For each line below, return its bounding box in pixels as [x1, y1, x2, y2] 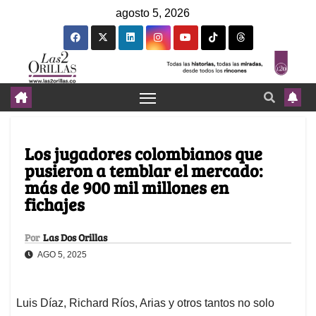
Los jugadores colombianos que [25, 142, 262, 166]
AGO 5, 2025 [36, 250, 87, 260]
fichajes [25, 193, 85, 217]
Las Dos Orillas [43, 231, 107, 245]
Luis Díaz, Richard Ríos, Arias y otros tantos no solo [16, 297, 274, 310]
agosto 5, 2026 [116, 7, 190, 19]
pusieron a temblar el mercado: [25, 159, 262, 183]
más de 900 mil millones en [25, 176, 229, 200]
